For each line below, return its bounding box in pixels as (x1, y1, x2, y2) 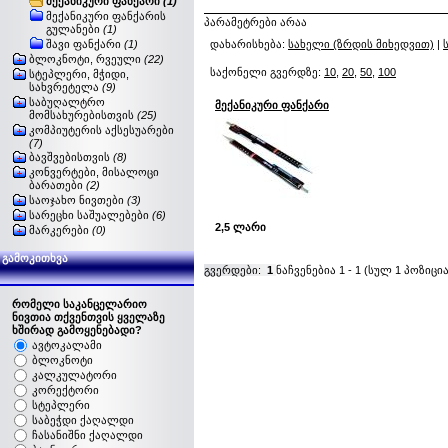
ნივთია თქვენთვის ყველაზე (12, 311, 165, 323)
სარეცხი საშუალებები (29, 209, 152, 221)
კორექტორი (32, 384, 99, 396)
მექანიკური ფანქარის (46, 10, 166, 22)
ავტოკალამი (32, 339, 102, 351)
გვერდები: (204, 264, 267, 276)
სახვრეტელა (29, 81, 102, 93)
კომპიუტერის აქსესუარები (29, 124, 174, 136)
